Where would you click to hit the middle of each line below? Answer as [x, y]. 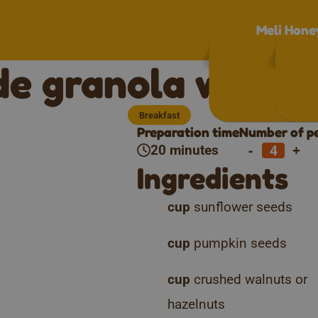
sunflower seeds [243, 207]
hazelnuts [196, 305]
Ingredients [213, 177]
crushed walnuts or [250, 280]
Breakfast [159, 116]
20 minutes [185, 150]
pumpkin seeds [240, 243]
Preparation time [188, 132]
